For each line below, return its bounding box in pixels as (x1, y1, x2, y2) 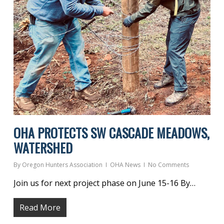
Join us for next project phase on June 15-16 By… (13, 177, 195, 188)
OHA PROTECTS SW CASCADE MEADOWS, (13, 122, 209, 142)
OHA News (109, 160, 140, 169)
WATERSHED (13, 137, 72, 157)
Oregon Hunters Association (21, 160, 102, 169)
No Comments (147, 160, 189, 169)
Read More (19, 201, 60, 213)
